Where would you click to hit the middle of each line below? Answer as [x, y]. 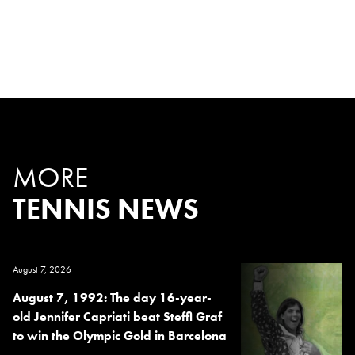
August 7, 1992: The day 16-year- [112, 298]
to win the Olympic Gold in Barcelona [120, 336]
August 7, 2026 [42, 270]
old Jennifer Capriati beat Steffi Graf [117, 317]
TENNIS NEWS [106, 210]
